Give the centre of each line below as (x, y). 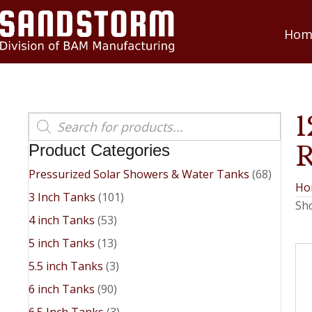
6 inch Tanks (62, 289)
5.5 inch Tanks (66, 266)
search (45, 128)
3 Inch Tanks (62, 197)
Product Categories (99, 150)
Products (51, 117)
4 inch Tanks (62, 220)
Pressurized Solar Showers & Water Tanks (139, 174)
